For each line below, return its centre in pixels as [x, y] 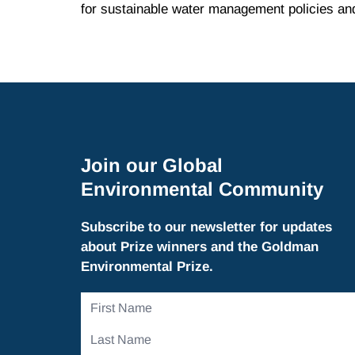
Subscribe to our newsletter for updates [206, 227]
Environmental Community [202, 189]
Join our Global [152, 166]
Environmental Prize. [147, 267]
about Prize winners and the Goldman [200, 247]
